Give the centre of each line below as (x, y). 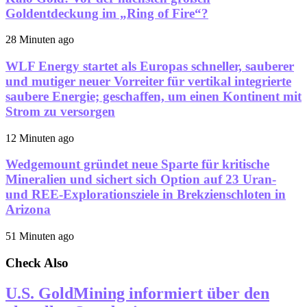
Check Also (37, 262)
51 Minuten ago (40, 236)
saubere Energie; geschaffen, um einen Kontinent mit (153, 96)
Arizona (28, 210)
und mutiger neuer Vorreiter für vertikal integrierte (148, 81)
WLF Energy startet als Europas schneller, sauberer (150, 66)
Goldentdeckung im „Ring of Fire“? (107, 13)
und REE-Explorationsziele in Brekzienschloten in (146, 195)
